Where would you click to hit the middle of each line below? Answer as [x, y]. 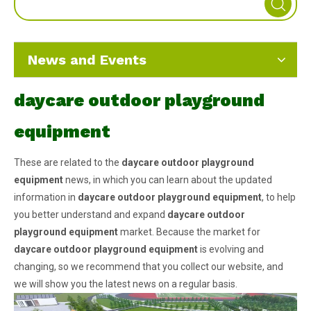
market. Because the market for [189, 232]
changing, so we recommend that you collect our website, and [149, 267]
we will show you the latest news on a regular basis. [126, 284]
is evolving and [231, 250]
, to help [279, 197]
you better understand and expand [91, 215]
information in [46, 197]
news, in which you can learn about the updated [168, 180]
